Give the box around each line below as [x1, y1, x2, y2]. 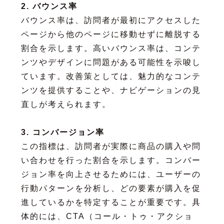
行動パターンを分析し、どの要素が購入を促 [20, 183, 201, 192]
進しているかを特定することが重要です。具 [20, 197, 201, 206]
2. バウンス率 [20, 1, 77, 10]
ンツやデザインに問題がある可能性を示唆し [20, 57, 201, 66]
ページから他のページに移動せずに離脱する [20, 29, 201, 38]
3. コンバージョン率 [20, 127, 104, 136]
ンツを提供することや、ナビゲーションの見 [20, 85, 201, 94]
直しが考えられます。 [20, 99, 111, 108]
